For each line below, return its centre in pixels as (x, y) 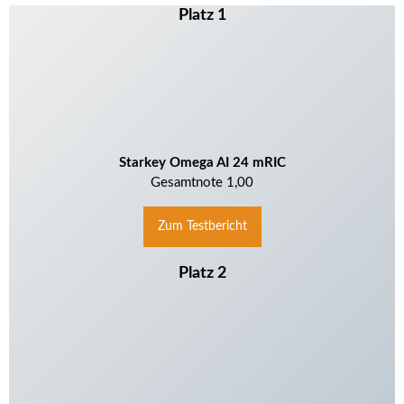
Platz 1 (202, 14)
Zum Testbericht (202, 227)
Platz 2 (202, 272)
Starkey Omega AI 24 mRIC (202, 163)
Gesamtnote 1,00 (202, 183)
